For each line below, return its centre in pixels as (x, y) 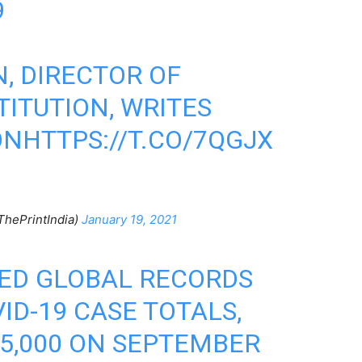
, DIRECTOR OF (95, 75)
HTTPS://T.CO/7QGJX (147, 140)
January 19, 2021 (129, 219)
